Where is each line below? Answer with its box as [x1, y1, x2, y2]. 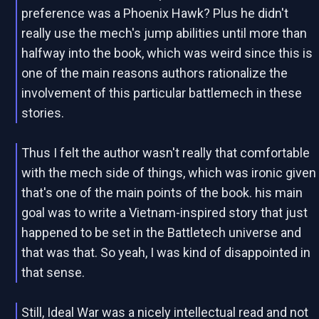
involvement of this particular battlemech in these [21, 85, 303, 100]
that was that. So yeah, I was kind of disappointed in [21, 245, 311, 260]
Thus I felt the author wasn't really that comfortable [21, 145, 310, 160]
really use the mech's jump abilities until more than [21, 26, 308, 41]
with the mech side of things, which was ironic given [21, 165, 317, 180]
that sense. [21, 265, 85, 280]
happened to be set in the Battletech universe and [21, 225, 302, 240]
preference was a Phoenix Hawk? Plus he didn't [21, 6, 289, 21]
